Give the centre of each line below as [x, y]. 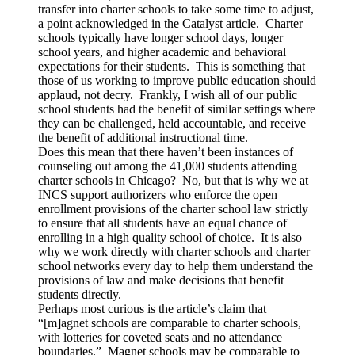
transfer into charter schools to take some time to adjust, [176, 9]
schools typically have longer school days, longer [160, 37]
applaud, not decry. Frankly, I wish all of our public [168, 94]
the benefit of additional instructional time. [143, 137]
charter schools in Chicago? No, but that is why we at [173, 180]
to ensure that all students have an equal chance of [162, 223]
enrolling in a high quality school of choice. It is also [170, 237]
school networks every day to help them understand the [176, 265]
